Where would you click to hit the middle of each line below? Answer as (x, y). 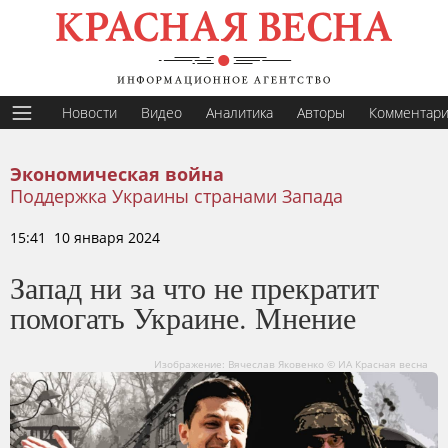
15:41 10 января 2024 (85, 237)
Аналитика (239, 112)
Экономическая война (117, 175)
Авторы (321, 112)
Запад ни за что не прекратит (194, 287)
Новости (89, 112)
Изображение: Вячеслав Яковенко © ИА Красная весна (291, 364)
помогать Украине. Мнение (183, 317)
